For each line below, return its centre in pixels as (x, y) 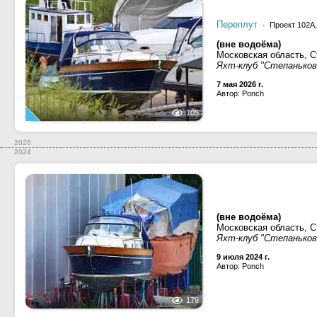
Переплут (237, 24)
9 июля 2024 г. (243, 257)
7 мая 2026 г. (240, 84)
